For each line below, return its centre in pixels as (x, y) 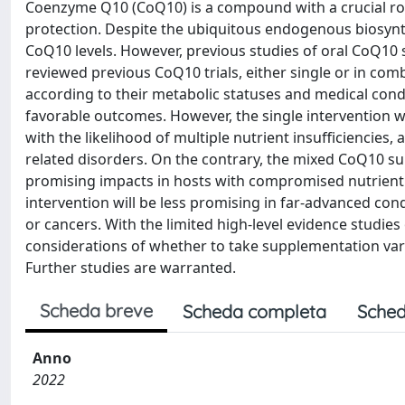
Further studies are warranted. (131, 268)
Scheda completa (254, 311)
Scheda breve (96, 311)
